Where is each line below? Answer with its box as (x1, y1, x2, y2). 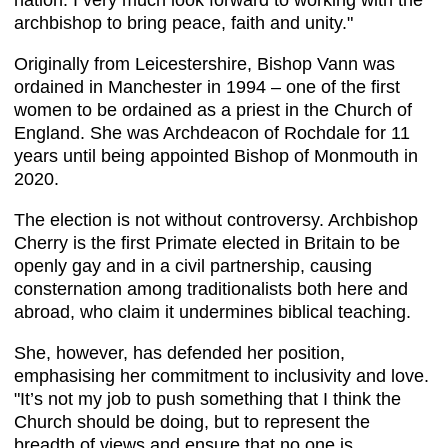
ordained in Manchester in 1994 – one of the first (14, 77, 400, 98)
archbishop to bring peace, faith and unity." (14, 13, 353, 34)
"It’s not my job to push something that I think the (14, 389, 401, 410)
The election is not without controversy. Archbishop (14, 210, 418, 231)
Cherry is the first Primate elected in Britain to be (14, 233, 400, 254)
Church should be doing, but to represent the (14, 412, 370, 433)
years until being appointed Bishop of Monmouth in (14, 146, 418, 167)
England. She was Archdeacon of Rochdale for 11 (14, 123, 410, 144)
